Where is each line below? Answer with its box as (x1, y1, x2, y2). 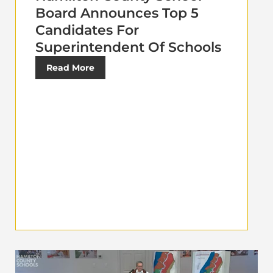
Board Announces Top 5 (35, 4, 199, 21)
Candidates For (35, 21, 139, 38)
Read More (46, 62, 94, 73)
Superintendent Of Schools (35, 38, 221, 55)
